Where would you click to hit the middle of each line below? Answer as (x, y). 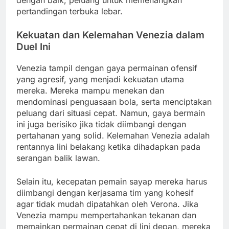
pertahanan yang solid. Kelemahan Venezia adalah (113, 135)
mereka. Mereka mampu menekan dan (90, 90)
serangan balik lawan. (58, 158)
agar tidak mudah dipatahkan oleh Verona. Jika (107, 204)
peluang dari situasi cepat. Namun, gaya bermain (111, 113)
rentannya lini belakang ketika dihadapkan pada (108, 146)
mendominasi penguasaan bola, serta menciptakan (114, 101)
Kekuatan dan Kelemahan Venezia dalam (110, 35)
